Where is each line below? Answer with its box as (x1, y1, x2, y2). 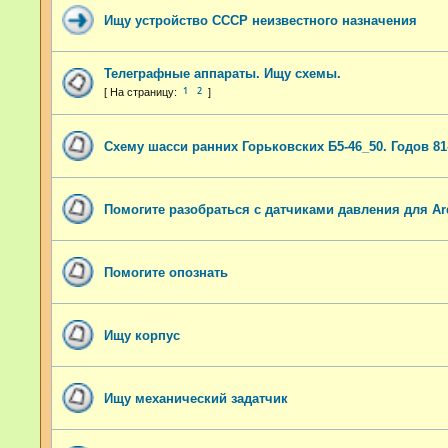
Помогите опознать (104, 264, 228, 280)
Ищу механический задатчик (104, 390, 288, 406)
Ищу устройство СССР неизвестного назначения (104, 12, 417, 28)
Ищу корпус (104, 327, 180, 343)
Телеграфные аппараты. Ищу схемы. (104, 65, 341, 81)
